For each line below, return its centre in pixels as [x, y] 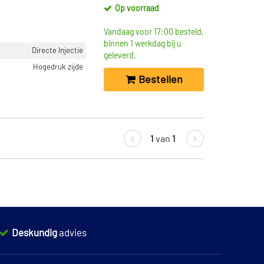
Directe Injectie [57, 50]
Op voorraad [137, 9]
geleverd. [120, 56]
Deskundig [35, 233]
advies [72, 233]
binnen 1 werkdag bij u [143, 44]
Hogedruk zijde [58, 67]
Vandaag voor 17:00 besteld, [154, 32]
